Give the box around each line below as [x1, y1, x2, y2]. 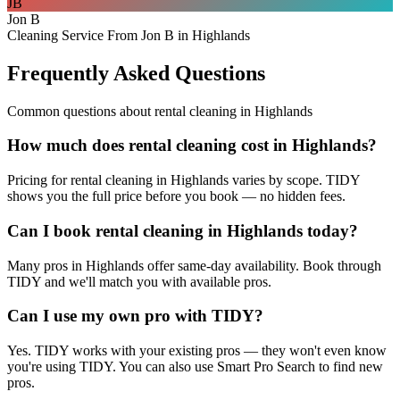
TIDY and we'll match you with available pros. [7, 273, 271, 289]
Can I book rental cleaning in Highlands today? [7, 221, 358, 240]
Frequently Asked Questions [7, 61, 265, 85]
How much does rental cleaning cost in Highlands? [7, 136, 377, 155]
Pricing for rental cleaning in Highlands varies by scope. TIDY [7, 172, 360, 188]
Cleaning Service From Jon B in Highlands [7, 27, 250, 43]
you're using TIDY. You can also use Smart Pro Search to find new [7, 359, 383, 375]
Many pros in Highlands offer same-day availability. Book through [7, 257, 381, 273]
